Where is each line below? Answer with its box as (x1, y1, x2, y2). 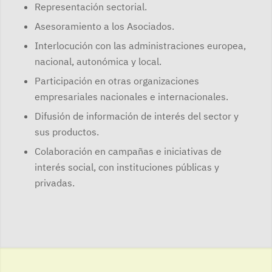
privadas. (34, 177, 75, 189)
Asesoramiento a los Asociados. (34, 20, 174, 33)
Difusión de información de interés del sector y (34, 110, 239, 123)
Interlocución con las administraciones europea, (34, 39, 246, 52)
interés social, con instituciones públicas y (34, 161, 219, 174)
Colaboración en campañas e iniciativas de (34, 145, 222, 158)
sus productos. (34, 126, 99, 138)
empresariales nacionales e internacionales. (34, 90, 228, 103)
